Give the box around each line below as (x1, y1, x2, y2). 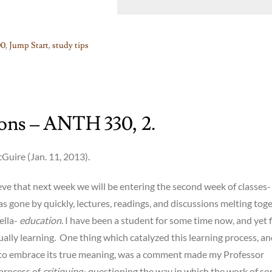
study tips (52, 40, 89, 52)
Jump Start (9, 40, 49, 52)
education (19, 214, 61, 226)
